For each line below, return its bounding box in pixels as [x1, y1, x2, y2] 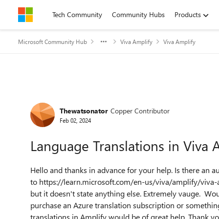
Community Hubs [112, 10, 165, 19]
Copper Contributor [110, 106, 170, 115]
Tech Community [52, 10, 102, 19]
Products [175, 10, 201, 19]
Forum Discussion [17, 89, 140, 110]
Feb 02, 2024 [60, 116, 91, 124]
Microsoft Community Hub [18, 38, 87, 45]
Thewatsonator [60, 106, 108, 115]
